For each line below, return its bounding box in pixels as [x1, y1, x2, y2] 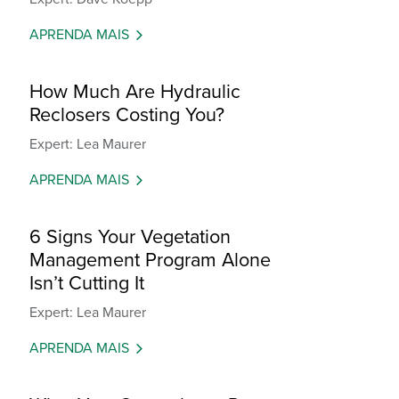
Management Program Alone [29, 246, 271, 273]
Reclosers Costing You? [29, 101, 224, 127]
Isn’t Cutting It [29, 269, 144, 296]
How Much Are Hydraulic [29, 77, 240, 104]
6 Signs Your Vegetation [29, 223, 231, 249]
